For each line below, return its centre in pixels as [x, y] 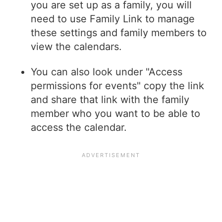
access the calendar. [79, 128]
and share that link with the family [110, 100]
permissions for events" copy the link [118, 86]
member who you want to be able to [116, 114]
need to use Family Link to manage [113, 19]
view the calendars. [77, 47]
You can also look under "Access [107, 72]
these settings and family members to [119, 33]
